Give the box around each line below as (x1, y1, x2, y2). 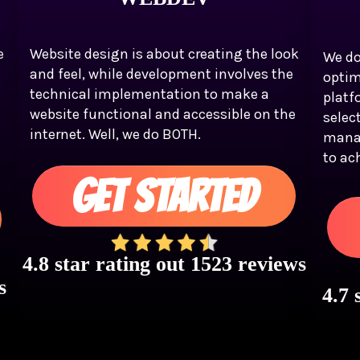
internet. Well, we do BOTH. (29, 125, 201, 144)
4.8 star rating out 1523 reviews (22, 252, 306, 276)
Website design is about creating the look (29, 45, 299, 63)
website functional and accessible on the (29, 105, 296, 124)
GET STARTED (72, 172, 257, 220)
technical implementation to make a (29, 85, 269, 104)
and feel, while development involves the (29, 65, 293, 84)
